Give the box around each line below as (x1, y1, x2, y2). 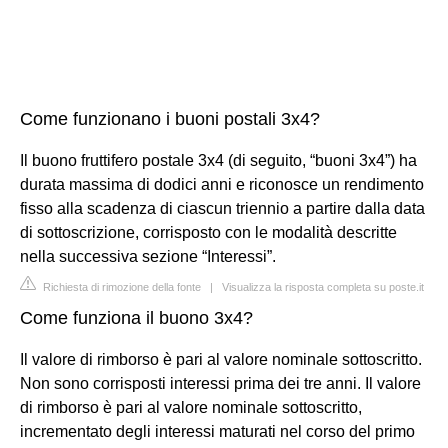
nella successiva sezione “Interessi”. (20, 247, 276, 265)
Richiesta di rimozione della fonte (40, 280, 201, 293)
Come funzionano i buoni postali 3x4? (20, 108, 320, 129)
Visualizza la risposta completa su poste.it (222, 280, 424, 293)
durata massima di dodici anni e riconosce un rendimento (20, 175, 424, 193)
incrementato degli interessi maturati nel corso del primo (20, 422, 415, 440)
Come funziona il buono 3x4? (20, 307, 253, 328)
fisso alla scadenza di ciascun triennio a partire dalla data (20, 199, 425, 217)
